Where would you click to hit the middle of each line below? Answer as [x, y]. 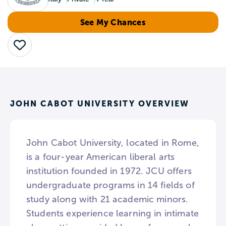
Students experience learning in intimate [112, 213]
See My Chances [113, 22]
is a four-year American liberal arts [101, 157]
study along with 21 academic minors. [107, 199]
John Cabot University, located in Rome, [113, 143]
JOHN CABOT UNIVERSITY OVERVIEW [100, 103]
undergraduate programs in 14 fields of [110, 185]
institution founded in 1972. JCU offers [109, 171]
